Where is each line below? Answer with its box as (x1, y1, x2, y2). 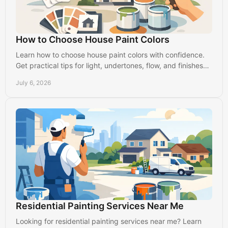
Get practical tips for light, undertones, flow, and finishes (16, 61, 203, 70)
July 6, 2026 (16, 78, 51, 87)
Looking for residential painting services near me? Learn (16, 216, 202, 225)
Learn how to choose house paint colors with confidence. (16, 50, 205, 59)
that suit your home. (16, 71, 82, 80)
